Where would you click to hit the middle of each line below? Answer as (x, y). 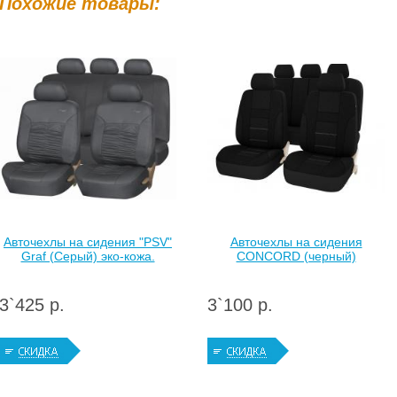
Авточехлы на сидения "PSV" (88, 242)
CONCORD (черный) (296, 256)
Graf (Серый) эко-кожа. (88, 256)
